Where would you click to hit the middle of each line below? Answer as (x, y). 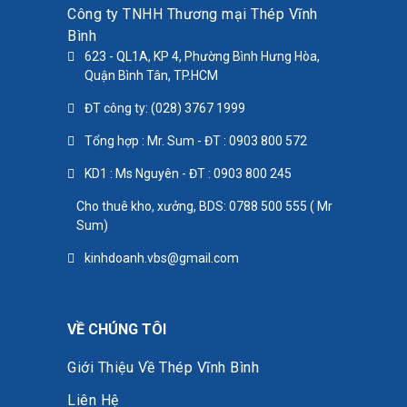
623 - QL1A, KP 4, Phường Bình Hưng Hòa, (202, 56)
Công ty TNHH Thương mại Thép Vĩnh (193, 14)
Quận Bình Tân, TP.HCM (151, 75)
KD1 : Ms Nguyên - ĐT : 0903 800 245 (188, 173)
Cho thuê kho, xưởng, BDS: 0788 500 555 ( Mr (204, 206)
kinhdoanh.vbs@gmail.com (162, 258)
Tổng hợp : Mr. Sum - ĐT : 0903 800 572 (196, 140)
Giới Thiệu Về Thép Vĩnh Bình (163, 368)
